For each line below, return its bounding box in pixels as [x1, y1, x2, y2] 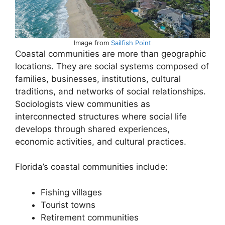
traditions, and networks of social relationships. [15, 86, 206, 96]
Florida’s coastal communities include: [15, 162, 168, 172]
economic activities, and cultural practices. [15, 136, 186, 147]
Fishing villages [41, 187, 102, 197]
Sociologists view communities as [15, 98, 150, 109]
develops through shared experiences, [15, 124, 170, 134]
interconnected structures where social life [15, 111, 187, 122]
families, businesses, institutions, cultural [15, 73, 181, 84]
